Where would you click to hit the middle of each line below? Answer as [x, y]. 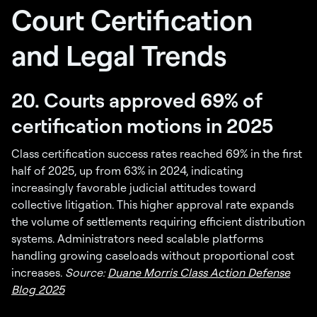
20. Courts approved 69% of [137, 100]
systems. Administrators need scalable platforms [137, 239]
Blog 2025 [38, 290]
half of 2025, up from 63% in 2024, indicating [127, 171]
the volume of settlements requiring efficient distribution [158, 222]
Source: [86, 273]
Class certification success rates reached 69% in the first [157, 154]
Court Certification [132, 20]
